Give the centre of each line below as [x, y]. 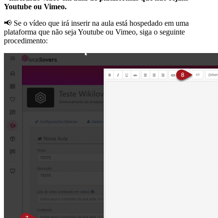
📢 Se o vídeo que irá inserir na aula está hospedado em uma [96, 23]
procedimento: [26, 41]
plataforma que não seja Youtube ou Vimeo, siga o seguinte [94, 32]
